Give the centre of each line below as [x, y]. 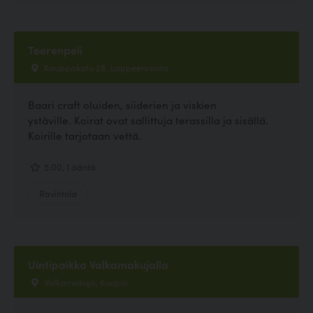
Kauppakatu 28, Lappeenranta [105, 67]
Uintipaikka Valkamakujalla [98, 264]
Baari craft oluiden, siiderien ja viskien [122, 105]
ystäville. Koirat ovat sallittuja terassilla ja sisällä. [148, 120]
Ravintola [58, 192]
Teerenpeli [55, 50]
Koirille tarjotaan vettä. [85, 136]
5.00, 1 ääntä [69, 166]
